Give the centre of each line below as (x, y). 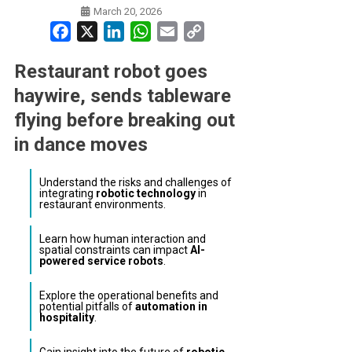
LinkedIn (148, 31)
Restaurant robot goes (110, 72)
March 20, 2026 (128, 12)
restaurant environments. (102, 205)
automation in (171, 307)
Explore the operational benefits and (128, 296)
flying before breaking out (124, 121)
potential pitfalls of (87, 307)
